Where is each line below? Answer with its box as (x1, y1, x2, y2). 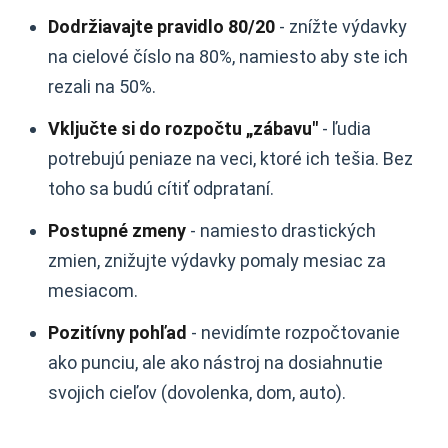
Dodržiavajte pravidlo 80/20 (48, 16, 275, 37)
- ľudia (318, 118, 371, 139)
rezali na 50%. (48, 76, 156, 97)
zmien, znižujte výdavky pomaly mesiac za (48, 250, 386, 271)
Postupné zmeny (48, 220, 186, 241)
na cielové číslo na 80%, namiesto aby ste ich (48, 46, 408, 67)
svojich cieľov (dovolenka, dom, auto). (48, 382, 346, 403)
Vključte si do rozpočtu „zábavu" (48, 118, 318, 139)
